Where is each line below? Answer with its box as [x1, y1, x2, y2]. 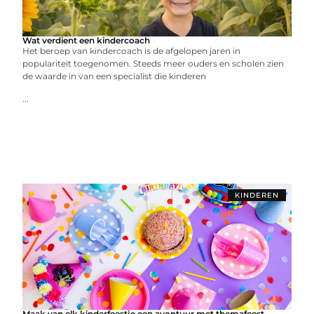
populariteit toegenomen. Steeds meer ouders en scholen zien [22, 58, 285, 69]
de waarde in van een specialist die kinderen [22, 71, 207, 81]
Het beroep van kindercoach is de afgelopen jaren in [22, 46, 241, 56]
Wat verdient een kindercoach [22, 35, 151, 46]
